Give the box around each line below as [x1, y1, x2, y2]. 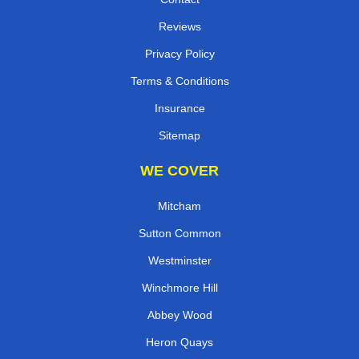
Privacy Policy [144, 47, 215, 61]
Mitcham [158, 200, 201, 213]
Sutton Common [138, 227, 221, 240]
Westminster [147, 254, 212, 268]
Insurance [154, 102, 205, 115]
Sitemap [159, 129, 200, 143]
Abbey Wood [147, 309, 212, 322]
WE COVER [140, 163, 219, 179]
